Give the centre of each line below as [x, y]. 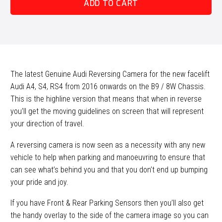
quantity [23, 92]
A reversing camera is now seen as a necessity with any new [108, 145]
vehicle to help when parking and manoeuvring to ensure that [108, 157]
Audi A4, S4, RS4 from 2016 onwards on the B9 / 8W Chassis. [108, 87]
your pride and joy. [39, 182]
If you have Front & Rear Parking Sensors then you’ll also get [107, 203]
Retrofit [22, 80]
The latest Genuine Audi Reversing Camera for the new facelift [110, 74]
